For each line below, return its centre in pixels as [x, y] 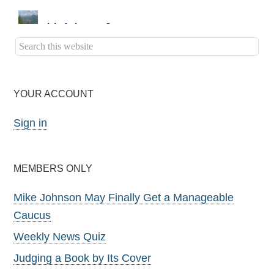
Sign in [31, 123]
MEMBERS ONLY [53, 168]
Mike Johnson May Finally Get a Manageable [124, 197]
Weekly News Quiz [60, 236]
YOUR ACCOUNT [54, 94]
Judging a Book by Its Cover [83, 258]
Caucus [32, 215]
